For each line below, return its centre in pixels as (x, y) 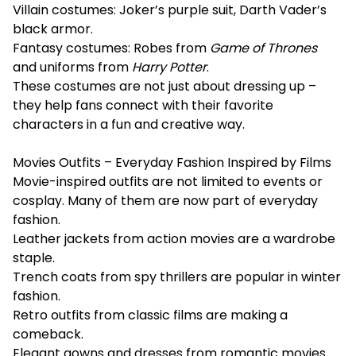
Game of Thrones (263, 48)
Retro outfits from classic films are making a (150, 315)
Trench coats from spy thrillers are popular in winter (177, 277)
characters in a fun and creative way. (129, 124)
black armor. (53, 29)
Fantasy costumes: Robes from (111, 48)
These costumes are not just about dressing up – (164, 86)
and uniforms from (72, 67)
